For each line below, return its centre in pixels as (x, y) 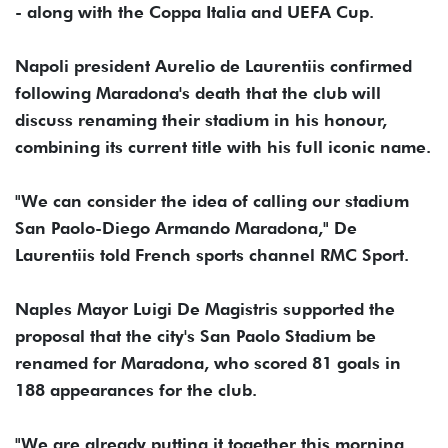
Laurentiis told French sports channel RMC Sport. (212, 255)
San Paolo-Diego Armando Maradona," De (186, 228)
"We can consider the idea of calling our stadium (212, 201)
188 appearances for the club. (136, 390)
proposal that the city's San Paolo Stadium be (195, 336)
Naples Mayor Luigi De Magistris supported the (205, 309)
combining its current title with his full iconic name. (223, 147)
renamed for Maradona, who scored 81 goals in (208, 363)
